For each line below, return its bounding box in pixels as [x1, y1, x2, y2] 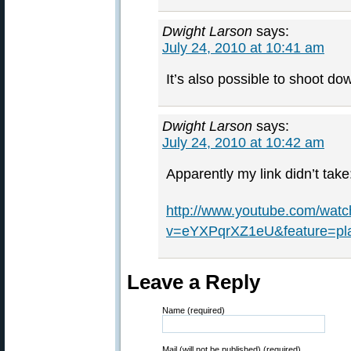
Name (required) [162, 306, 225, 315]
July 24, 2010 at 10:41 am [162, 40, 324, 56]
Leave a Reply [127, 271, 260, 293]
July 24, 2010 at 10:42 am [162, 135, 324, 150]
